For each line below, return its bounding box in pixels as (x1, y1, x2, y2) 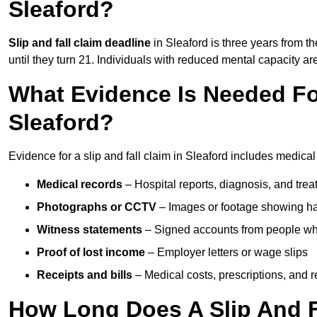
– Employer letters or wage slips (145, 246, 308, 259)
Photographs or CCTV (37, 201, 156, 214)
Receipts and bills (37, 269, 132, 282)
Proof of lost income (37, 246, 145, 259)
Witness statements (37, 224, 142, 236)
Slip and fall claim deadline (8, 37, 151, 50)
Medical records (37, 178, 122, 191)
